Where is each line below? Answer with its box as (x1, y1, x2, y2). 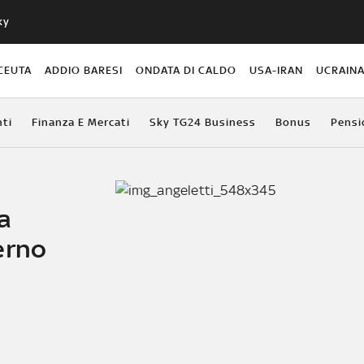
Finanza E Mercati (31, 115, 130, 128)
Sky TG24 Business (149, 115, 256, 128)
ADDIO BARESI (44, 63, 123, 76)
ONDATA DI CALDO (135, 63, 236, 76)
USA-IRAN (249, 63, 304, 76)
